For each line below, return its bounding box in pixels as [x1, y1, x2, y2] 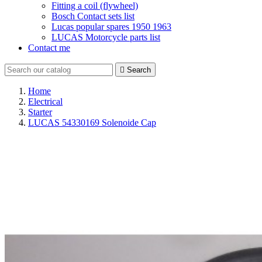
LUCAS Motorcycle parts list [51, 32, 160, 42]
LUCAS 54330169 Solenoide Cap [28, 118, 156, 127]
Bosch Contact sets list [51, 11, 135, 21]
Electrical [28, 96, 63, 106]
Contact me [28, 43, 70, 53]
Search [127, 65, 151, 74]
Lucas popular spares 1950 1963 [51, 22, 171, 32]
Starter [28, 107, 52, 117]
